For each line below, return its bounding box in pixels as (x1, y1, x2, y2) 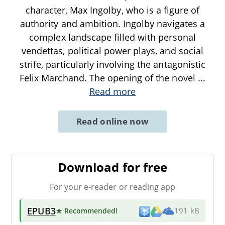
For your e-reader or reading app (49, 181, 176, 192)
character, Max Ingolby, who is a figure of (25, 4, 200, 16)
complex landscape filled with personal (29, 31, 196, 43)
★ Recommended (55, 205, 116, 215)
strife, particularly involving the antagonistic (20, 58, 205, 70)
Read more (89, 85, 136, 97)
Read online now (76, 115, 149, 127)
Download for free (58, 158, 167, 175)
